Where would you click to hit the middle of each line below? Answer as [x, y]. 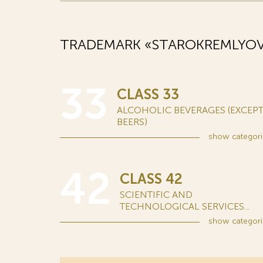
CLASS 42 [151, 179]
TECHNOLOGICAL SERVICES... [185, 206]
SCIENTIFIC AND [156, 195]
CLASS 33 [148, 94]
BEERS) [132, 122]
